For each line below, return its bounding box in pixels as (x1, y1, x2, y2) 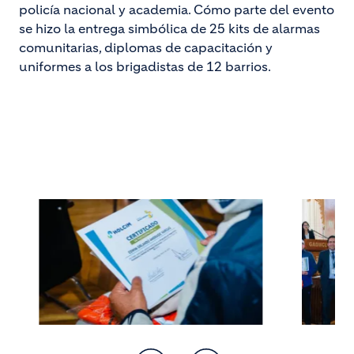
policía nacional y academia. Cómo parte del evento (19, 2, 334, 17)
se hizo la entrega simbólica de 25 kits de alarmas (19, 21, 320, 36)
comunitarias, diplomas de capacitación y (19, 40, 273, 55)
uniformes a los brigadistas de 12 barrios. (19, 58, 271, 74)
